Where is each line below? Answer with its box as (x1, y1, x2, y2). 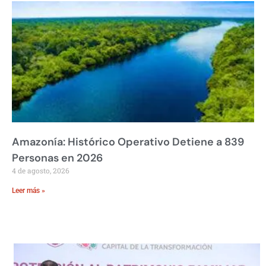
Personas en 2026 (12, 150, 103, 165)
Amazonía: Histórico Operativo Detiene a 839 (12, 134, 244, 149)
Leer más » (12, 186, 45, 195)
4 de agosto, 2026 (12, 165, 69, 175)
